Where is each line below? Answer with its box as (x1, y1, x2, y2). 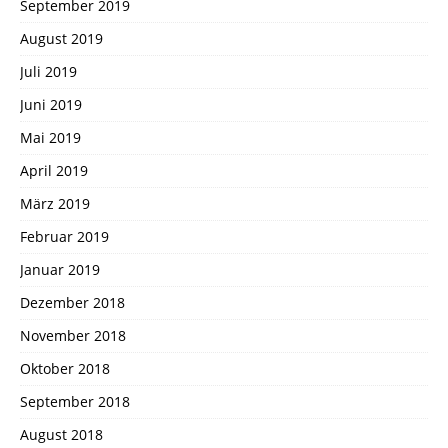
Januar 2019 (20, 259, 100, 279)
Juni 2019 (20, 94, 82, 114)
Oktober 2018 (20, 358, 110, 378)
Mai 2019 (20, 127, 81, 147)
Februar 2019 (20, 226, 109, 246)
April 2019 (20, 160, 88, 180)
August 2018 (20, 424, 103, 444)
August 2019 (20, 28, 103, 48)
